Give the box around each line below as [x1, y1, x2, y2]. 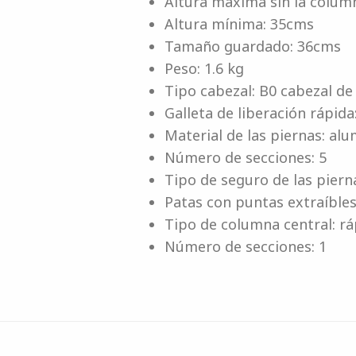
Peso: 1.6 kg [164, 59, 244, 78]
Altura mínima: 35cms [164, 14, 314, 33]
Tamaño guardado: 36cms [164, 37, 341, 56]
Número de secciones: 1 [164, 237, 327, 256]
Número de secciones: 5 [164, 148, 327, 167]
